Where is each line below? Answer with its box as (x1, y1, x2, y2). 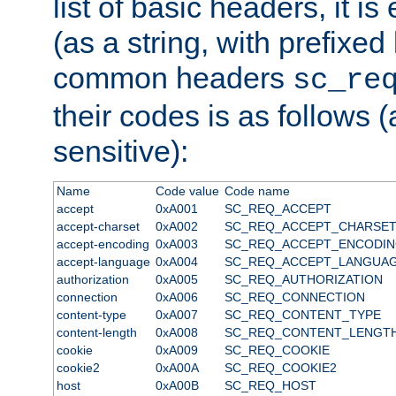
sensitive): (53, 133, 188, 168)
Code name (224, 183, 290, 198)
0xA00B (155, 377, 199, 392)
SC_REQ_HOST (224, 377, 316, 392)
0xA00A (155, 360, 199, 375)
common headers (53, 60, 293, 95)
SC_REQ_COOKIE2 (224, 360, 337, 375)
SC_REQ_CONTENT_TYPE (224, 307, 381, 322)
